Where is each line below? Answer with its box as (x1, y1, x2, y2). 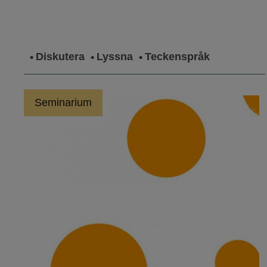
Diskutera (36, 51, 85, 63)
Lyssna (97, 51, 133, 63)
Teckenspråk (145, 51, 210, 63)
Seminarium (35, 97, 92, 109)
